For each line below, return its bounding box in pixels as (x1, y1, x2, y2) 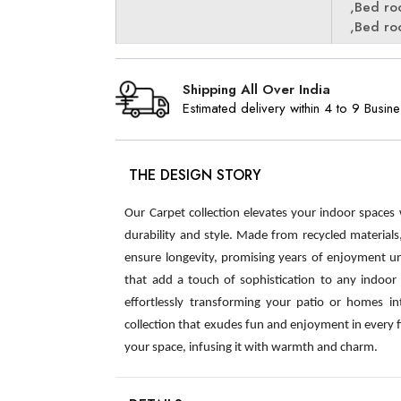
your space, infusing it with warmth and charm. (124, 341, 379, 354)
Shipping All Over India (183, 80, 331, 99)
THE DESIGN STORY (129, 165, 262, 185)
